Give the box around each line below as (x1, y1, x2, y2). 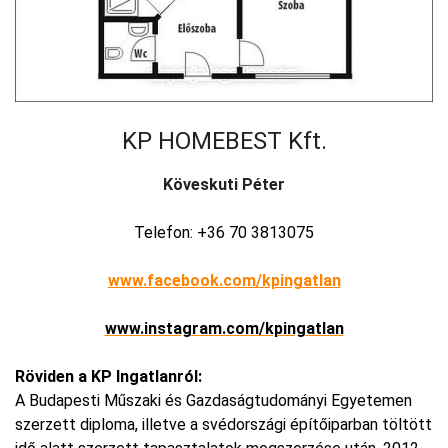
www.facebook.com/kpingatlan (107, 270, 341, 290)
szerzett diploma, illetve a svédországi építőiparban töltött (15, 414, 432, 434)
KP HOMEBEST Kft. (121, 126, 327, 155)
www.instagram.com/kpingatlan (104, 318, 344, 338)
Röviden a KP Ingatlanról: (15, 366, 202, 386)
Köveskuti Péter (163, 174, 285, 194)
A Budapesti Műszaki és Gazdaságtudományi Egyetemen (15, 390, 412, 410)
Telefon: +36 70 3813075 (134, 222, 314, 242)
